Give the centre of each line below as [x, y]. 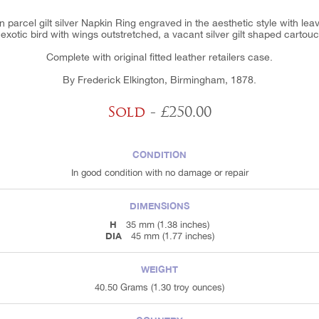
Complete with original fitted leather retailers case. [159, 57]
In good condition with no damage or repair [159, 173]
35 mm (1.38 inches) [168, 225]
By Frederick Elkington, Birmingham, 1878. [159, 80]
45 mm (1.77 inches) [172, 236]
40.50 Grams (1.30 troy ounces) [159, 288]
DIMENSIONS [159, 206]
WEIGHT [159, 270]
